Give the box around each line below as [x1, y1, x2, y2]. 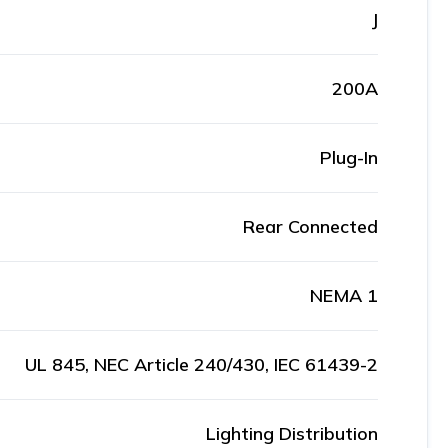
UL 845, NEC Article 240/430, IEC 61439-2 [25, 353, 378, 376]
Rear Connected [243, 215, 378, 238]
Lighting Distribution [206, 422, 378, 445]
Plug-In [320, 146, 378, 169]
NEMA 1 [310, 284, 378, 307]
